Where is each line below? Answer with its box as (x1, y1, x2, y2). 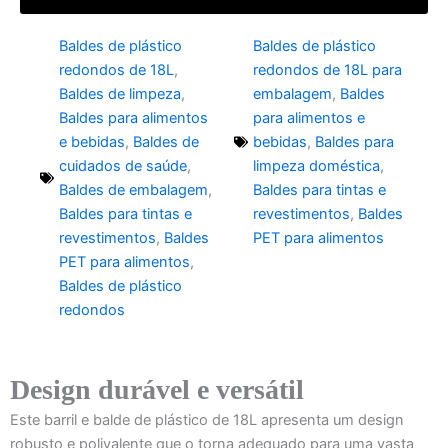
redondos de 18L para (253, 61, 402, 79)
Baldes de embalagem (59, 181, 208, 199)
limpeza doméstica (253, 157, 380, 175)
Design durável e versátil (10, 374, 304, 405)
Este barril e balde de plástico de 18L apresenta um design (10, 411, 404, 429)
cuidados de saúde (59, 157, 187, 175)
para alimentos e (253, 109, 365, 127)
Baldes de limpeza (59, 85, 181, 103)
